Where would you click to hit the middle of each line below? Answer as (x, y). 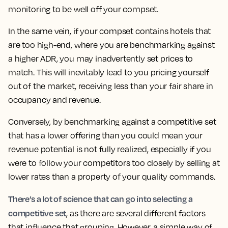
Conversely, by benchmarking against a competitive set (112, 122)
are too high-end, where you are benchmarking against (111, 45)
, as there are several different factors (136, 213)
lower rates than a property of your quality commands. (112, 177)
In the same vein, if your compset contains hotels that (110, 31)
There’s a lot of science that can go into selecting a (101, 199)
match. (22, 72)
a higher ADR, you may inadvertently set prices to (101, 59)
